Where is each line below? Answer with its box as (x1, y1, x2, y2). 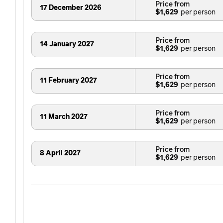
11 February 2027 (40, 77, 97, 85)
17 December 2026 (40, 4, 102, 12)
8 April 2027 (40, 150, 81, 157)
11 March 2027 (40, 113, 88, 121)
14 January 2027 (40, 41, 94, 48)
